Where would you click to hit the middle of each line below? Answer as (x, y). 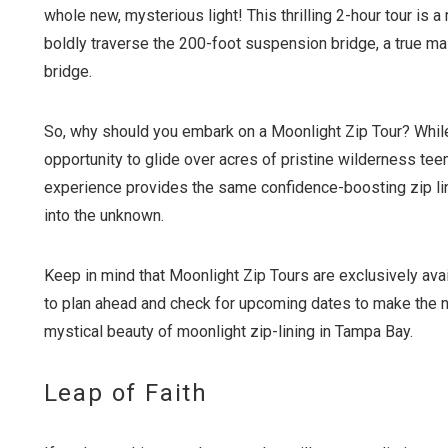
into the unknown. (103, 216)
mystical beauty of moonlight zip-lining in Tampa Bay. (228, 332)
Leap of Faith (125, 393)
